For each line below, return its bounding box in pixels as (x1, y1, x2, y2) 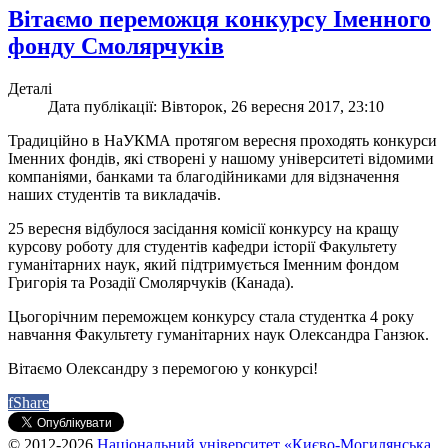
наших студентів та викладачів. (8, 185, 221, 203)
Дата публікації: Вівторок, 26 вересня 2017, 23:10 (48, 97, 384, 115)
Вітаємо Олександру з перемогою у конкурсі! (8, 359, 318, 377)
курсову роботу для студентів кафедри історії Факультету (8, 237, 397, 255)
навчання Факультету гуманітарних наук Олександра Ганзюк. (8, 325, 429, 343)
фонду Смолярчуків (8, 32, 224, 59)
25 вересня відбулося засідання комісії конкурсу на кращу (8, 219, 399, 237)
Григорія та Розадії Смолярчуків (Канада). (8, 273, 294, 291)
